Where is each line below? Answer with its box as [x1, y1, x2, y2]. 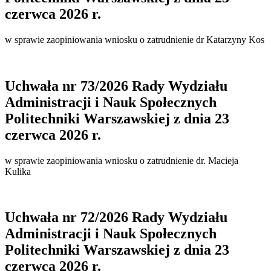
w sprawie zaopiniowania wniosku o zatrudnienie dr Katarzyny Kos [5, 34, 264, 45]
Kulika [5, 166, 31, 177]
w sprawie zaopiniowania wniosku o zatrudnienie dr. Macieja [5, 155, 238, 166]
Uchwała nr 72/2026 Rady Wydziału [5, 209, 227, 226]
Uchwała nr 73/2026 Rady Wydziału [5, 77, 227, 94]
